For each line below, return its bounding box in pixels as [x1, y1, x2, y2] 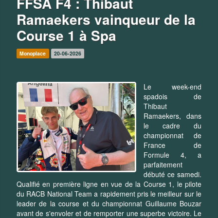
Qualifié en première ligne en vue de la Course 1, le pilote [17, 179, 201, 189]
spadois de [144, 91, 201, 101]
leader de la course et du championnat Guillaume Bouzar [17, 198, 201, 208]
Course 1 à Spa [17, 25, 116, 45]
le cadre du [144, 120, 201, 130]
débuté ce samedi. [144, 169, 201, 179]
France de [144, 140, 201, 150]
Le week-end [144, 81, 201, 91]
